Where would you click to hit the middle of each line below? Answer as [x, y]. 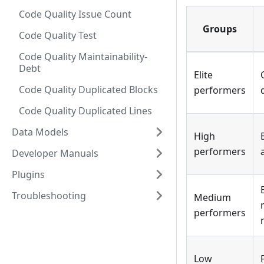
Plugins [28, 174]
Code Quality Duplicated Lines [85, 111]
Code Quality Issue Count [75, 14]
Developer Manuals [55, 153]
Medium [212, 198]
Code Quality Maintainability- [83, 57]
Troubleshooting [49, 196]
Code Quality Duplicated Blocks [88, 90]
